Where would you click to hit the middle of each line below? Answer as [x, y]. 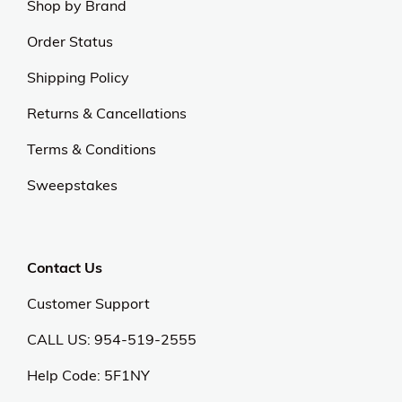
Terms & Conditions [92, 149]
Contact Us [65, 268]
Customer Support [88, 304]
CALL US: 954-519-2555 [112, 340]
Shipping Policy [78, 78]
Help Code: [66, 376]
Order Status [70, 42]
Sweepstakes [72, 185]
